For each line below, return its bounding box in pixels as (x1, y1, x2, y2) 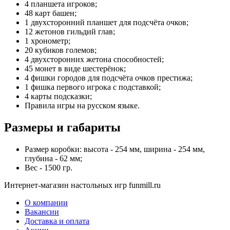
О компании (25, 198, 68, 207)
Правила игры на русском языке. (25, 101, 140, 110)
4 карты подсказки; (25, 91, 92, 101)
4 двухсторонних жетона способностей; (25, 54, 164, 64)
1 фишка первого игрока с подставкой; (25, 82, 161, 91)
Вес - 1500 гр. (25, 163, 72, 172)
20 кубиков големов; (25, 45, 97, 54)
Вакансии (25, 207, 59, 216)
